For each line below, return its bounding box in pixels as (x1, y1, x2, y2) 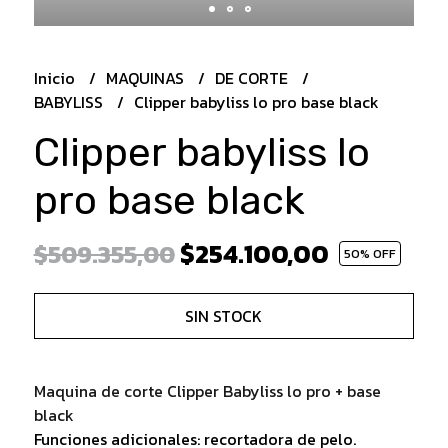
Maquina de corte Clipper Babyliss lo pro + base (33, 378, 381, 403)
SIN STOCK (185, 303, 263, 328)
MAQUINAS (105, 65, 188, 90)
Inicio (33, 65, 79, 90)
